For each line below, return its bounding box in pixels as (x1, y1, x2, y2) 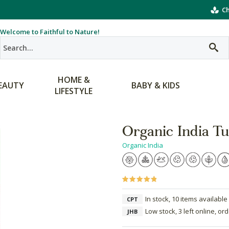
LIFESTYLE (55, 85, 93, 97)
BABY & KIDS (131, 80, 180, 91)
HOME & (57, 74, 90, 85)
